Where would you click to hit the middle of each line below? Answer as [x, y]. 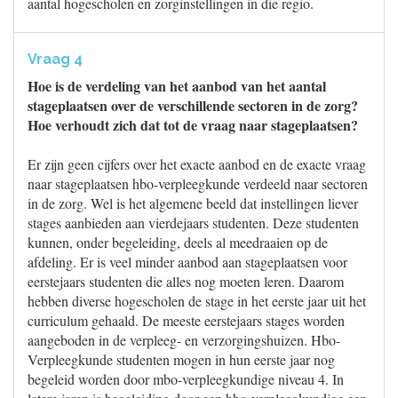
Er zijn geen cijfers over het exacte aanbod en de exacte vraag [197, 164]
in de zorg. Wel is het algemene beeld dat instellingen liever [193, 203]
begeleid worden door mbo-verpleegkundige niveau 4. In [186, 379]
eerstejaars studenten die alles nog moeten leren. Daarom [186, 281]
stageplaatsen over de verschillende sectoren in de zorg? [193, 105]
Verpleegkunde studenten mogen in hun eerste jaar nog [181, 359]
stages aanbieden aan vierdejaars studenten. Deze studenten [193, 223]
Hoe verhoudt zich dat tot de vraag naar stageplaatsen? [193, 125]
